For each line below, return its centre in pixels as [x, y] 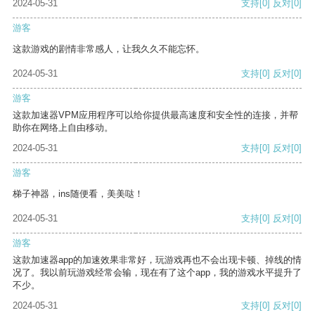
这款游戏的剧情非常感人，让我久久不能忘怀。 [109, 49]
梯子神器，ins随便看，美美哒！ [78, 194]
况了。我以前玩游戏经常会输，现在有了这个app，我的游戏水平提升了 [157, 273]
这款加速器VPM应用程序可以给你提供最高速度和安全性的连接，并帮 [155, 115]
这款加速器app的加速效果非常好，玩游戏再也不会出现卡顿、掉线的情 [157, 260]
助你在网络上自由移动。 [63, 128]
